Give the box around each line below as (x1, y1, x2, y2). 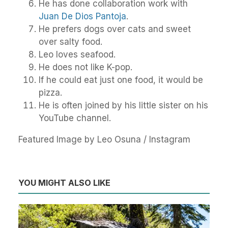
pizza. (39, 87, 62, 98)
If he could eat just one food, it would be (39, 74, 203, 85)
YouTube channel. (39, 112, 111, 123)
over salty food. (39, 36, 102, 47)
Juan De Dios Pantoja (39, 11, 126, 21)
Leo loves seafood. (39, 49, 116, 60)
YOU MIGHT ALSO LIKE (18, 177, 110, 188)
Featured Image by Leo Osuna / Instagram (18, 134, 190, 145)
